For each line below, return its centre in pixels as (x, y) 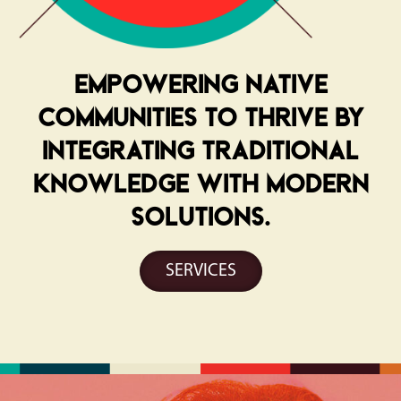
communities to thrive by (200, 116)
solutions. (200, 216)
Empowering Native (200, 83)
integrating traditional (200, 149)
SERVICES (200, 271)
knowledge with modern (200, 183)
